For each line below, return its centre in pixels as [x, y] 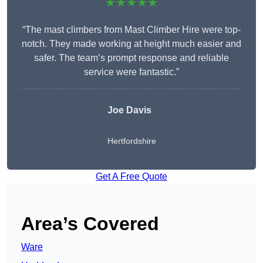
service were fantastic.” [131, 72]
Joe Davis [129, 110]
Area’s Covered [90, 224]
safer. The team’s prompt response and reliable [131, 58]
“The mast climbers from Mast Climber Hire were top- [131, 30]
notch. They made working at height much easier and [131, 44]
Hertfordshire [131, 141]
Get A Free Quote [131, 177]
